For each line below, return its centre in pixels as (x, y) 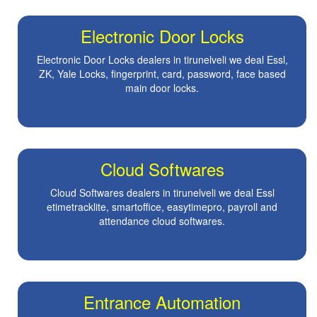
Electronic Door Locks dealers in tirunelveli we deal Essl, (162, 60)
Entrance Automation (162, 302)
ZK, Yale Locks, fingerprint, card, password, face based (162, 74)
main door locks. (162, 88)
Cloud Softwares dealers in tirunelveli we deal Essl (162, 193)
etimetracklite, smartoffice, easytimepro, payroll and (162, 207)
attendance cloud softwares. (162, 221)
